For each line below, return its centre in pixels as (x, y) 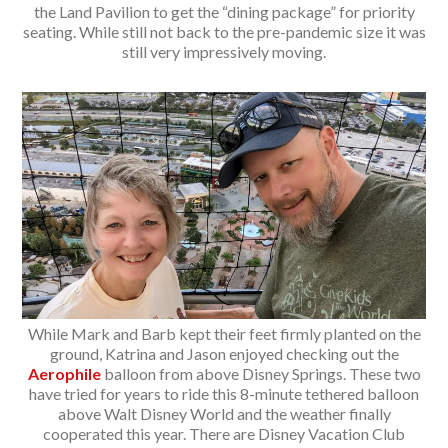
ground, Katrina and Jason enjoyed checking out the (224, 353)
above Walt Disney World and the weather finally (224, 413)
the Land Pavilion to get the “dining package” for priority (224, 12)
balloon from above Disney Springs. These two (260, 373)
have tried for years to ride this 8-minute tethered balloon (224, 393)
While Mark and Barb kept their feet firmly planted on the (224, 333)
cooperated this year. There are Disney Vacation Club (224, 433)
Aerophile (64, 373)
